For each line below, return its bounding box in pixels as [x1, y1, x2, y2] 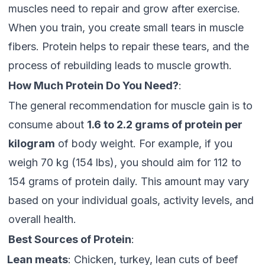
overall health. [8, 213, 76, 225]
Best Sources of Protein [8, 233, 131, 245]
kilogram [8, 137, 55, 150]
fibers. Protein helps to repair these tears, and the [8, 40, 249, 53]
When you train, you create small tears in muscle [8, 21, 244, 34]
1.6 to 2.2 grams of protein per [87, 118, 243, 131]
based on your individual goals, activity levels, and [8, 194, 254, 206]
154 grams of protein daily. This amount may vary [8, 175, 249, 188]
